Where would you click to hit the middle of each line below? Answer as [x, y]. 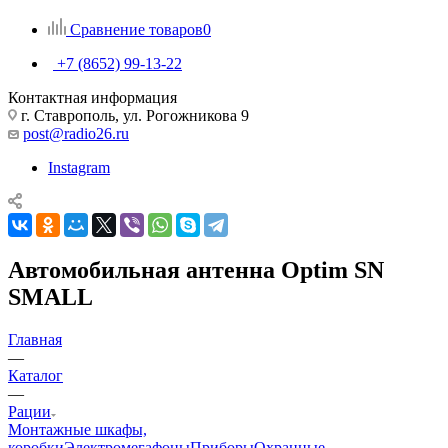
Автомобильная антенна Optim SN [196, 269]
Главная [35, 339]
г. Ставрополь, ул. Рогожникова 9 [133, 115]
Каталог [35, 375]
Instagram [79, 167]
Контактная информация [92, 97]
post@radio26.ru [76, 133]
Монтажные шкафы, [77, 429]
